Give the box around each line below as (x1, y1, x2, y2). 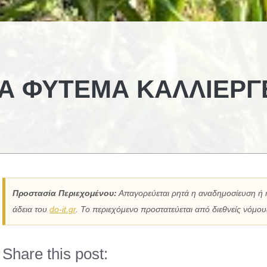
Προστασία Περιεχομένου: (13, 188, 117, 198)
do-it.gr (49, 204, 76, 214)
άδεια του (13, 204, 49, 214)
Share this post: (2, 245, 108, 263)
